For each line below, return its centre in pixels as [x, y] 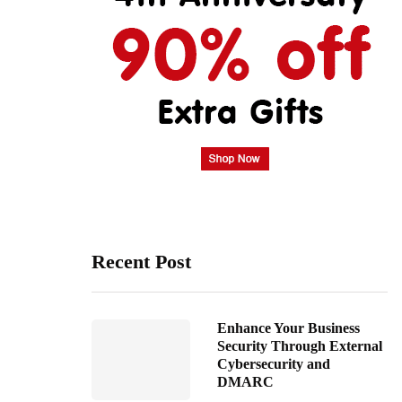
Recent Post [141, 262]
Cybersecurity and [274, 364]
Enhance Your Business [288, 328]
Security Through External [300, 346]
